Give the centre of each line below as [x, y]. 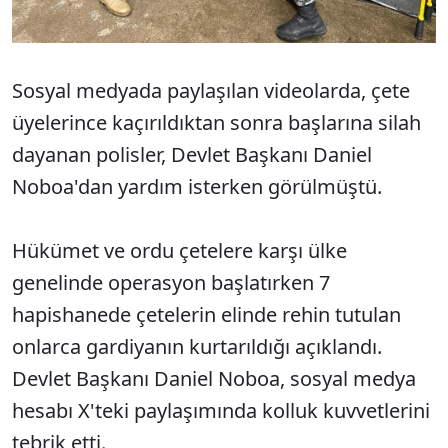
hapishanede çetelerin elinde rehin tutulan [206, 314]
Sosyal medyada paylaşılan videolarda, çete [211, 90]
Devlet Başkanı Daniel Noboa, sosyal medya [214, 378]
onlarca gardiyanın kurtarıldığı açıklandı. [197, 346]
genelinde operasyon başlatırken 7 [171, 282]
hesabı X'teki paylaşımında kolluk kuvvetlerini [221, 410]
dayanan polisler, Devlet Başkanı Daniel [192, 154]
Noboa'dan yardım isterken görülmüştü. [197, 186]
